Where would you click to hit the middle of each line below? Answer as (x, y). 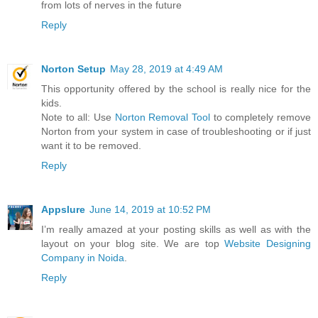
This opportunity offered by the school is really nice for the (176, 89)
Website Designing (268, 244)
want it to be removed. (91, 146)
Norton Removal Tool (163, 117)
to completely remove (261, 117)
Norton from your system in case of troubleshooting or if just (176, 132)
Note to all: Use (78, 117)
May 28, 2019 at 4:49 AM (166, 69)
